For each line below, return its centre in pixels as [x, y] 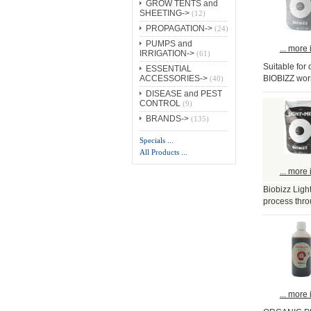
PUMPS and [169, 44]
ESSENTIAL [168, 69]
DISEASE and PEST [184, 94]
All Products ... [163, 152]
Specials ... [156, 141]
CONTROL [160, 104]
